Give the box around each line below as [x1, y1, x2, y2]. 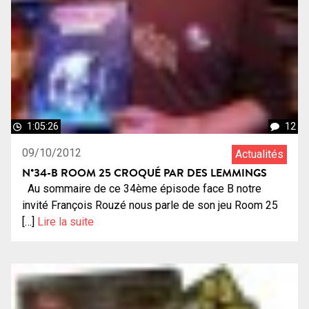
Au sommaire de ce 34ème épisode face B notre [22, 181, 261, 195]
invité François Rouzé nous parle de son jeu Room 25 [22, 198, 278, 212]
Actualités [235, 147, 283, 161]
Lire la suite [37, 215, 94, 228]
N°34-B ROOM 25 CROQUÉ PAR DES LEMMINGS [22, 164, 267, 180]
